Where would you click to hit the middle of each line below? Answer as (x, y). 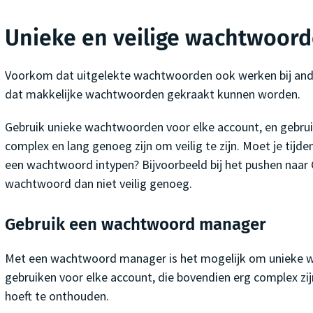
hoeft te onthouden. (57, 296)
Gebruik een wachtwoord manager (135, 224)
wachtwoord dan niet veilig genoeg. (98, 183)
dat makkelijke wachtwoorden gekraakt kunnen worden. (152, 94)
